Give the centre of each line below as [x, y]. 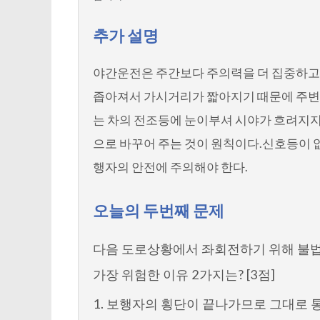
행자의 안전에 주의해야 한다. [171, 167]
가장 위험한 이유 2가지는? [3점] [184, 274]
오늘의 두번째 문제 [159, 210]
